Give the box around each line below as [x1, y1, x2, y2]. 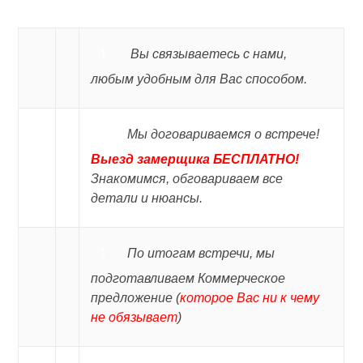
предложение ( [91, 291, 181, 305]
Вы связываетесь [130, 47, 241, 61]
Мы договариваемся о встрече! [127, 127, 320, 141]
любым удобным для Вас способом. [91, 72, 308, 86]
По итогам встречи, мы [127, 246, 275, 260]
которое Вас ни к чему [180, 291, 320, 305]
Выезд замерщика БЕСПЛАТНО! [91, 152, 300, 166]
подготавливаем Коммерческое [91, 271, 286, 285]
